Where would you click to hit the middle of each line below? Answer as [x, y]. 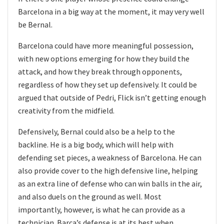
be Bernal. [35, 25]
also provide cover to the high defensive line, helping [108, 171]
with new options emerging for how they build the [104, 59]
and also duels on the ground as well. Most [90, 197]
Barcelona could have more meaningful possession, [106, 46]
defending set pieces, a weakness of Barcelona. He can [110, 158]
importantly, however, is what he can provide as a [101, 210]
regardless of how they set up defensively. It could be [107, 85]
